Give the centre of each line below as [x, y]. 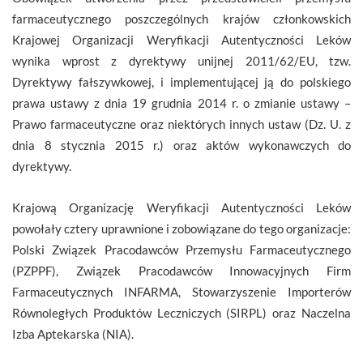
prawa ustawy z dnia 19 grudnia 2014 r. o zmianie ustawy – [181, 103]
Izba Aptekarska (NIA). [73, 334]
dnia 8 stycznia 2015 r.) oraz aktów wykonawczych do [181, 145]
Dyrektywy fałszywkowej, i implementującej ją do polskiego [181, 82]
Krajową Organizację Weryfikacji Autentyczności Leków [181, 208]
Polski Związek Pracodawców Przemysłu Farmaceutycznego [181, 250]
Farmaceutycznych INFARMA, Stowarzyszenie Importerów [181, 292]
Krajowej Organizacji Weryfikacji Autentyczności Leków [181, 40]
